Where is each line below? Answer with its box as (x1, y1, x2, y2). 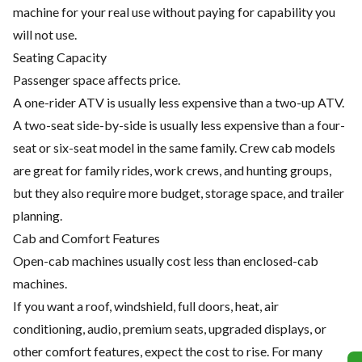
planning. (13, 208, 62, 224)
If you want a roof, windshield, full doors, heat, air (13, 298, 279, 314)
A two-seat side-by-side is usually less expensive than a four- (13, 117, 345, 133)
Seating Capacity (13, 49, 107, 65)
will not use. (13, 27, 77, 43)
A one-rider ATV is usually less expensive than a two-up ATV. (13, 95, 344, 111)
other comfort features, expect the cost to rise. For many (13, 343, 322, 360)
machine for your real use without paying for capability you (13, 4, 335, 20)
